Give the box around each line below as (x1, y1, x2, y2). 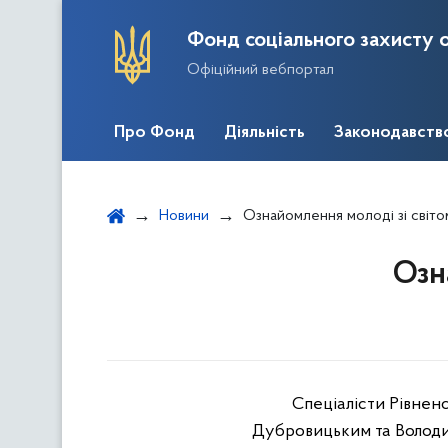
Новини (159, 208, 209, 224)
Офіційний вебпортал (187, 61, 334, 78)
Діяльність (224, 124, 305, 142)
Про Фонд (114, 124, 195, 142)
